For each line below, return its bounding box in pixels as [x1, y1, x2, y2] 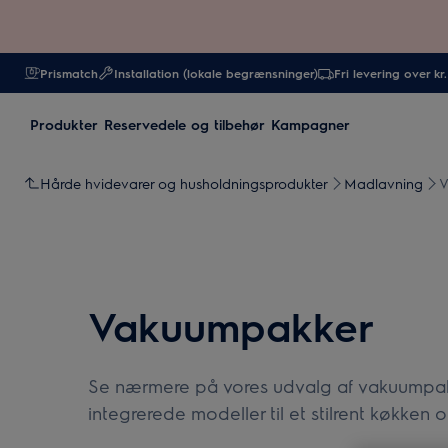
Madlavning [344, 174, 423, 192]
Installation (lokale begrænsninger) [114, 65, 318, 81]
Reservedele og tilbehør [104, 115, 265, 133]
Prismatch [40, 65, 98, 81]
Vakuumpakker [88, 300, 374, 351]
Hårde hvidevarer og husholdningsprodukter [40, 174, 328, 192]
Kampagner [271, 115, 350, 133]
